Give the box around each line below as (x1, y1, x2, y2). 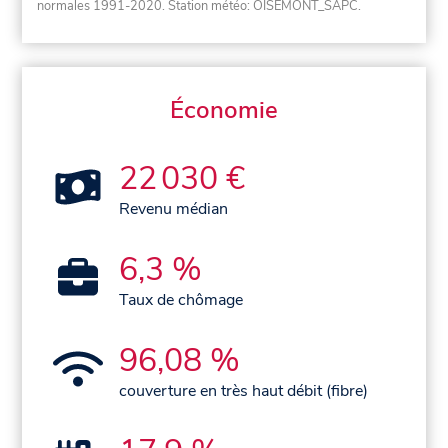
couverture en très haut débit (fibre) (119, 380, 369, 403)
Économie (170, 94, 278, 127)
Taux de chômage (119, 289, 244, 312)
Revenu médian (119, 198, 229, 221)
